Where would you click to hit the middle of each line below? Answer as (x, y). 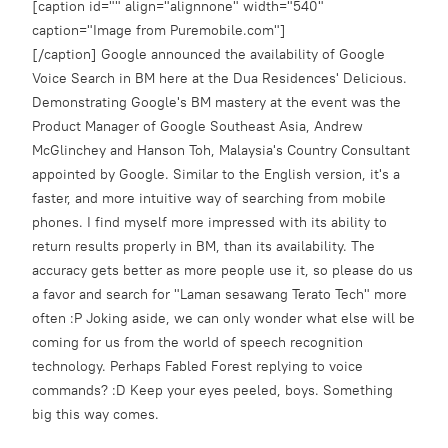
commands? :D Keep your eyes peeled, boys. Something (212, 390)
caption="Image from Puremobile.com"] (159, 30)
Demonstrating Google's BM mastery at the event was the (216, 102)
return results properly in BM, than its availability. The (203, 246)
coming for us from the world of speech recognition (197, 342)
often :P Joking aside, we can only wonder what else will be (223, 318)
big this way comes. (95, 414)
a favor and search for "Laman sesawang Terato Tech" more (219, 294)
